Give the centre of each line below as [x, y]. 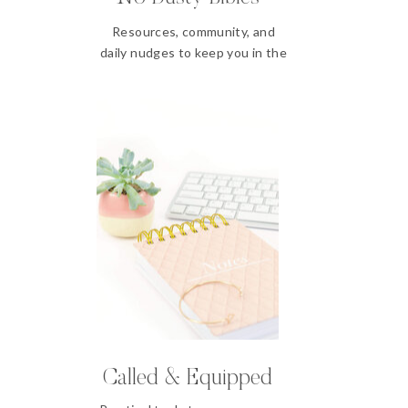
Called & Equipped [187, 379]
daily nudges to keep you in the [194, 52]
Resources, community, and [194, 31]
